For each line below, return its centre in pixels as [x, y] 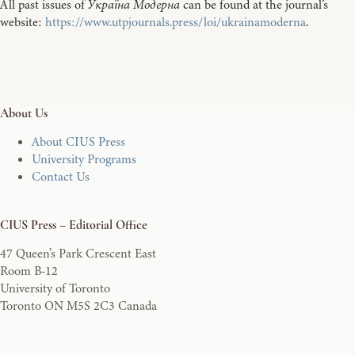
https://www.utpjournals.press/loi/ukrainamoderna [176, 23]
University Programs [84, 160]
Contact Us [61, 177]
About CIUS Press [78, 142]
